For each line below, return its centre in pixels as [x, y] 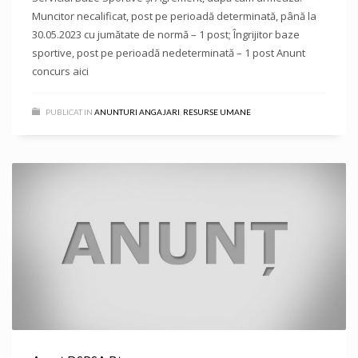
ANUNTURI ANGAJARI [137, 112]
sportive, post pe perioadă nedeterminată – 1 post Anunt [169, 53]
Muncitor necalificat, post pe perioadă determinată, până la [174, 16]
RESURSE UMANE [217, 112]
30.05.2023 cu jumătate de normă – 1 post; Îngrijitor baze [166, 34]
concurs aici [60, 71]
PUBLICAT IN [69, 112]
